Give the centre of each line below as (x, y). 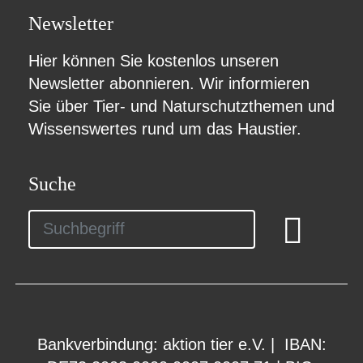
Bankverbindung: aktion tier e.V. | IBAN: (181, 344)
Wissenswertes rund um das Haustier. (164, 128)
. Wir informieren (249, 83)
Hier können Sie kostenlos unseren (153, 60)
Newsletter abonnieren (109, 83)
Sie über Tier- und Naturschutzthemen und (181, 106)
